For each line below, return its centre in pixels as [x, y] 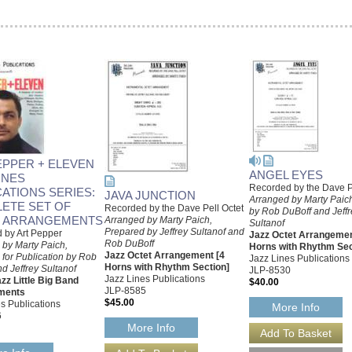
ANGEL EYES [286, 174]
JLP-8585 [125, 290]
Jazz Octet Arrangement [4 [165, 255]
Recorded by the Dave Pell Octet [174, 208]
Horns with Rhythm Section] [167, 267]
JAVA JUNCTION [150, 195]
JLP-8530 [270, 270]
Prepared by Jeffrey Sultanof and [174, 231]
